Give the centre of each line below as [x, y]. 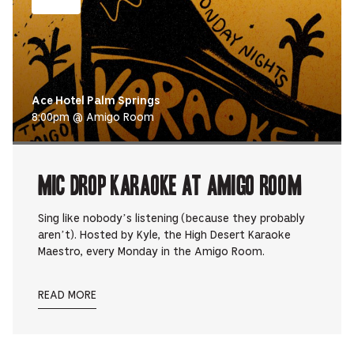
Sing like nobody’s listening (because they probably [171, 219]
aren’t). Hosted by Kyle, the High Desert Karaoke [164, 236]
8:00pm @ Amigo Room [93, 118]
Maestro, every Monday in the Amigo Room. [151, 252]
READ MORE [67, 296]
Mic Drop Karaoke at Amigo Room [170, 184]
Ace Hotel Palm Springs [96, 102]
